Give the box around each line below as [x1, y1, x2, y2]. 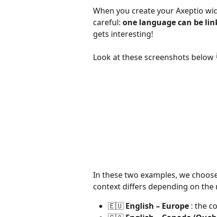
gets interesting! [93, 29, 153, 39]
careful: [93, 17, 123, 28]
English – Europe [125, 200, 189, 211]
